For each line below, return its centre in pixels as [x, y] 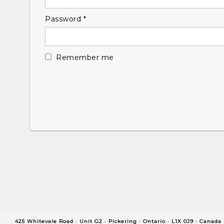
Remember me [85, 57]
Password [64, 19]
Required [102, 18]
